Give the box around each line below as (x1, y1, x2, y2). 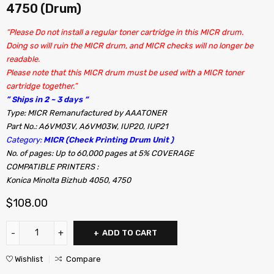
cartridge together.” (6, 81, 77, 91)
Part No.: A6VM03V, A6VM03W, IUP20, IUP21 (6, 122, 168, 131)
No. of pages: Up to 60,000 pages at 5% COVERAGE (6, 149, 194, 158)
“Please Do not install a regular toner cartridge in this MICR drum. (6, 28, 243, 37)
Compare (66, 254, 101, 264)
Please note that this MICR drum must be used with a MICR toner (6, 68, 244, 77)
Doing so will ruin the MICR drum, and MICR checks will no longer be (6, 41, 253, 50)
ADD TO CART (102, 228, 157, 237)
